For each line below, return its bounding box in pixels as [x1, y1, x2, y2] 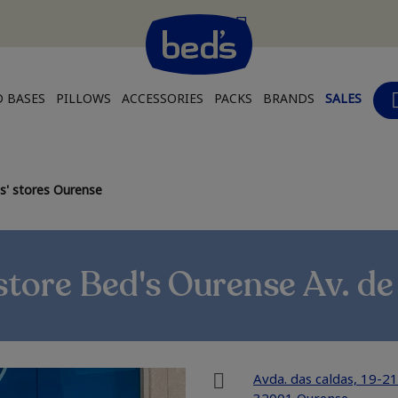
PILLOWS [55, 90, 111, 107]
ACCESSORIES [121, 90, 203, 107]
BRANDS [262, 90, 314, 107]
